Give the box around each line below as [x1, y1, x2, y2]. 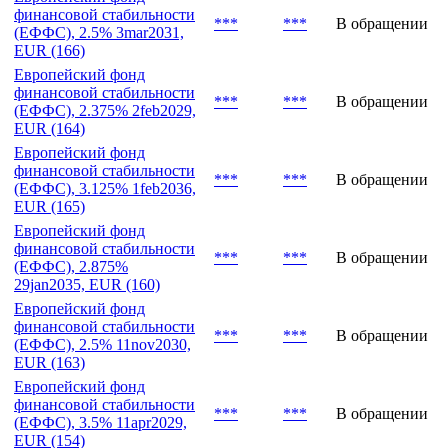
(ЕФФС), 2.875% [14, 326, 128, 344]
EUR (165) [14, 266, 85, 284]
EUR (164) [14, 188, 85, 206]
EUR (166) [14, 110, 85, 128]
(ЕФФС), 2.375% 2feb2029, [14, 170, 196, 188]
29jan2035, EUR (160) [14, 344, 160, 362]
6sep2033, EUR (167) [14, 32, 154, 50]
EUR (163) [14, 422, 85, 440]
